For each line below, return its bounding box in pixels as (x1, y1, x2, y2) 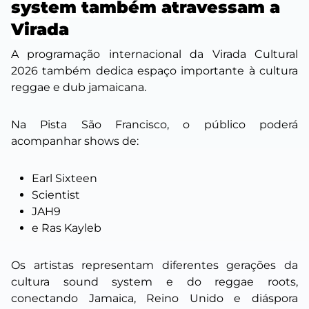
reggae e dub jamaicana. (11, 81, 146, 94)
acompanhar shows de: (11, 134, 139, 148)
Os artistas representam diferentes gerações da (11, 259, 298, 272)
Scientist (32, 188, 80, 202)
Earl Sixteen (32, 172, 97, 186)
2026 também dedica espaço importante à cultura (11, 64, 298, 78)
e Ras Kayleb (32, 221, 101, 235)
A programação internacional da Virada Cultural (11, 48, 298, 61)
